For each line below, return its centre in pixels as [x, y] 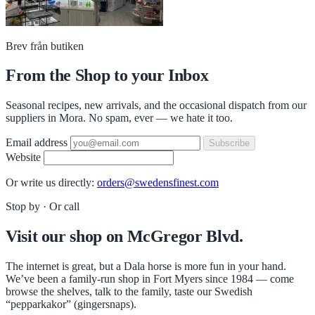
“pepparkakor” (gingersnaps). [71, 304]
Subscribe [229, 143]
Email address [37, 143]
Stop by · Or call [43, 207]
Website [25, 157]
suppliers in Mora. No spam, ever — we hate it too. [119, 118]
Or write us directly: [51, 183]
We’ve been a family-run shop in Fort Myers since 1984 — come [150, 279]
